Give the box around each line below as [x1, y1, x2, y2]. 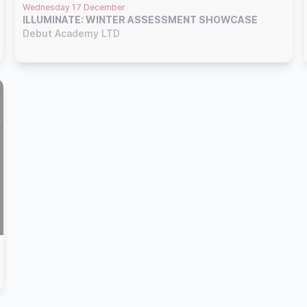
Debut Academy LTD [23, 27, 121, 39]
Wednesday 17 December [23, 1, 126, 12]
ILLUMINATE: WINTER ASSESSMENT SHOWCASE [23, 13, 258, 25]
